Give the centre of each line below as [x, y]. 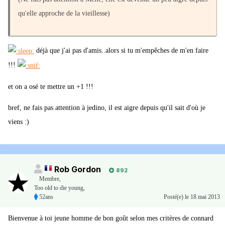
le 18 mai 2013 [202, 197]
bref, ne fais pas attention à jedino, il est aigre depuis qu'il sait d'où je [107, 107]
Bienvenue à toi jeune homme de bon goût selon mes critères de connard [111, 218]
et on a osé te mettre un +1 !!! [51, 86]
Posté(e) [174, 197]
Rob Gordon [78, 170]
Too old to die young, [60, 188]
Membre [49, 179]
